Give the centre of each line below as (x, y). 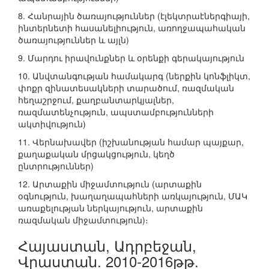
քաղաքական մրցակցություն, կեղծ (96, 154)
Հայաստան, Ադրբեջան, (107, 246)
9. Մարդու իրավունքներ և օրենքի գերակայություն (131, 58)
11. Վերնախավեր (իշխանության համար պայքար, (131, 142)
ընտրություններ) (56, 166)
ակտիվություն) (52, 124)
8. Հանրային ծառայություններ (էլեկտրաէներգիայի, (134, 16)
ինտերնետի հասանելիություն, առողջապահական (132, 28)
